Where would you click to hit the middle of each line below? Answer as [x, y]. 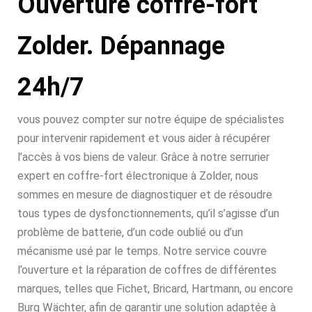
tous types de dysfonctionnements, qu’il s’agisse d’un [148, 213]
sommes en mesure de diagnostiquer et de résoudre [145, 195]
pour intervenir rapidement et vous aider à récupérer [144, 138]
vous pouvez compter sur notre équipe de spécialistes [151, 119]
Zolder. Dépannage [121, 46]
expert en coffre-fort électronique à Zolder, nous [138, 176]
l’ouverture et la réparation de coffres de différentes [147, 270]
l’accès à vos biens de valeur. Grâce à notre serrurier [143, 157]
